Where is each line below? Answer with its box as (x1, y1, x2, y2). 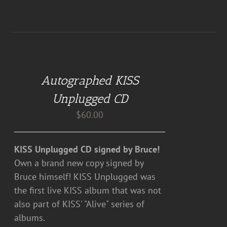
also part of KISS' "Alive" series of (14, 198, 145, 210)
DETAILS (10, 87, 35, 94)
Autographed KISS (41, 73, 139, 88)
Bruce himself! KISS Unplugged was (14, 171, 156, 182)
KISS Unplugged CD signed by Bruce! (14, 143, 160, 155)
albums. (14, 212, 50, 223)
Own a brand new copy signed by (14, 157, 144, 169)
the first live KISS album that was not (14, 184, 162, 196)
